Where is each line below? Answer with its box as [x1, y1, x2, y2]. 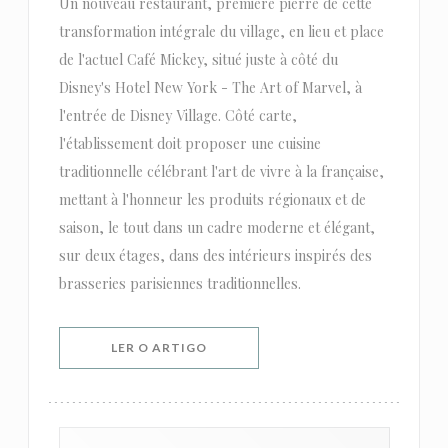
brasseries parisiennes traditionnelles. [58, 274, 301, 294]
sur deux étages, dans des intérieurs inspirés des [58, 246, 372, 266]
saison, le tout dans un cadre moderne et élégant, [58, 218, 375, 238]
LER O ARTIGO [110, 339, 207, 355]
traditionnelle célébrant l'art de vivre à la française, [58, 162, 384, 182]
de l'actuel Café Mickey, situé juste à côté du [58, 50, 338, 70]
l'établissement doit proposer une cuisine [58, 134, 321, 154]
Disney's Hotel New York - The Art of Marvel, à [58, 78, 362, 98]
